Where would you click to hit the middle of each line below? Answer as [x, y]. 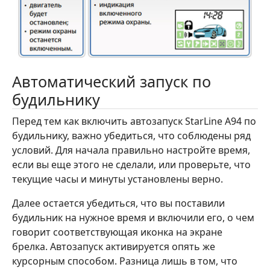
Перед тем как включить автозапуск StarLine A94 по [134, 121]
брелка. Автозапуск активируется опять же [114, 247]
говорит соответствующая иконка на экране [117, 232]
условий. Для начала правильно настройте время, [131, 150]
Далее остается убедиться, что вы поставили [118, 203]
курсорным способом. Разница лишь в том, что [125, 261]
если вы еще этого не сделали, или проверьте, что [131, 165]
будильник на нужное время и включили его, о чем [133, 218]
